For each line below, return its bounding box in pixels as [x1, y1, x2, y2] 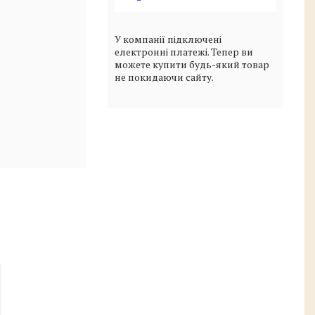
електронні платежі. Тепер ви [115, 44, 253, 58]
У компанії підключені [115, 32, 221, 46]
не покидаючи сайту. [115, 70, 214, 84]
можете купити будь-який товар [115, 57, 269, 71]
